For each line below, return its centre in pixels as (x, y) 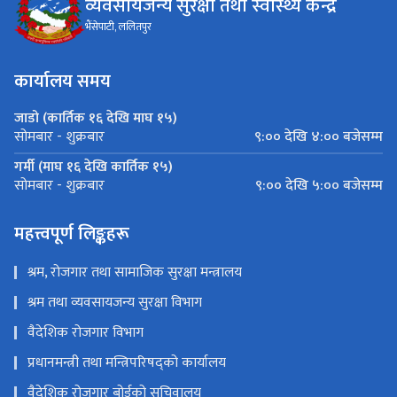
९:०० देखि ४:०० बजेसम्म (319, 136)
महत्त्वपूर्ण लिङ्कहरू (72, 234)
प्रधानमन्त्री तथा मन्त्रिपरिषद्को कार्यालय (127, 362)
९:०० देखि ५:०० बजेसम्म (319, 185)
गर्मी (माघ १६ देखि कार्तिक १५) (93, 167)
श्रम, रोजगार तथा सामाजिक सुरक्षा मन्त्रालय (135, 272)
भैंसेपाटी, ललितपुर (118, 27)
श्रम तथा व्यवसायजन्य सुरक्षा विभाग (115, 302)
